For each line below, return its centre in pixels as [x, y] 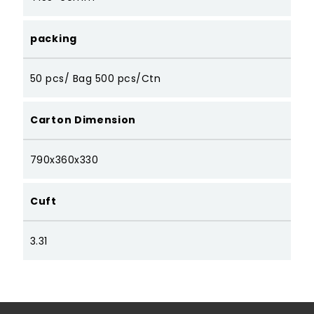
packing [54, 39]
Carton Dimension [83, 120]
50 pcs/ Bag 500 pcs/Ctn [96, 79]
